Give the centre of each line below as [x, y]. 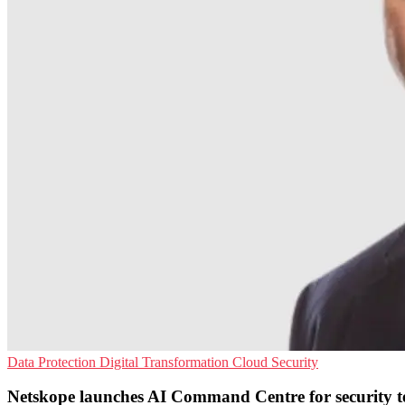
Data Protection [53, 362]
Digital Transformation [166, 362]
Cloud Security [275, 362]
